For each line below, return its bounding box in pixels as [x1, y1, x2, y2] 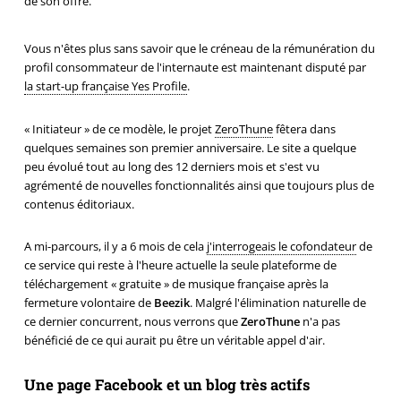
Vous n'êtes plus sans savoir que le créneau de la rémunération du [23, 39, 375, 56]
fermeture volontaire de [23, 294, 154, 311]
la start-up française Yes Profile [23, 77, 187, 94]
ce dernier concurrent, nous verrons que [23, 313, 241, 330]
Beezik [153, 294, 190, 311]
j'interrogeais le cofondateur [206, 238, 356, 255]
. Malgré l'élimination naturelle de [189, 294, 366, 311]
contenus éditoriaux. [23, 195, 134, 212]
